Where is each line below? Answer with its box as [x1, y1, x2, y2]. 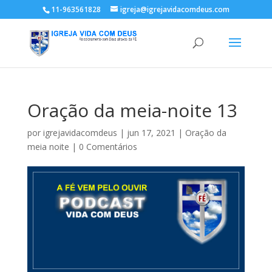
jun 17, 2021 [126, 127, 175, 138]
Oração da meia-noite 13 [27, 98, 237, 123]
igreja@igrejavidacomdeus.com [120, 4, 229, 15]
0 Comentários [78, 141, 137, 152]
